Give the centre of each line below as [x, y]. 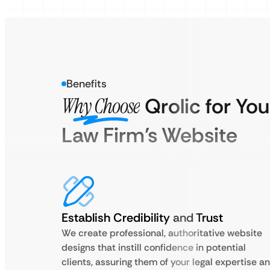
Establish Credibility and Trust [142, 218]
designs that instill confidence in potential [154, 247]
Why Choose [101, 106]
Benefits [86, 84]
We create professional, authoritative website [162, 233]
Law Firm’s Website [149, 135]
